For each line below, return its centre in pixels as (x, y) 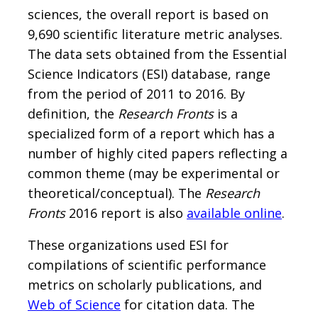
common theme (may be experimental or (154, 174)
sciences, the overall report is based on (148, 15)
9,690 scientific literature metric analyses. (155, 34)
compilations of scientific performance (147, 265)
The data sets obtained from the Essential (157, 54)
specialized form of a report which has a (151, 134)
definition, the (73, 114)
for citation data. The (188, 305)
